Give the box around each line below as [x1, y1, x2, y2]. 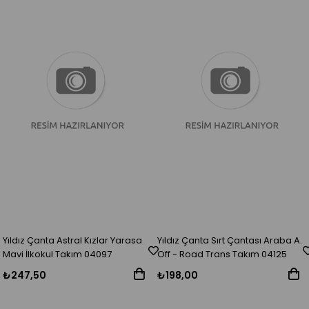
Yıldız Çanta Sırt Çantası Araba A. [157, 234, 303, 248]
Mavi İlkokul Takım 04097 [3, 248, 112, 261]
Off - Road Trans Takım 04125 [157, 248, 288, 261]
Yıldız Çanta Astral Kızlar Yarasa [3, 234, 143, 248]
